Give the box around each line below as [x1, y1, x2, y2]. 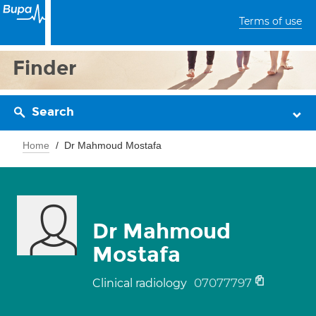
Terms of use [239, 15, 302, 28]
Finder [13, 56, 77, 80]
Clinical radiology [92, 276, 190, 290]
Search [32, 104, 74, 119]
